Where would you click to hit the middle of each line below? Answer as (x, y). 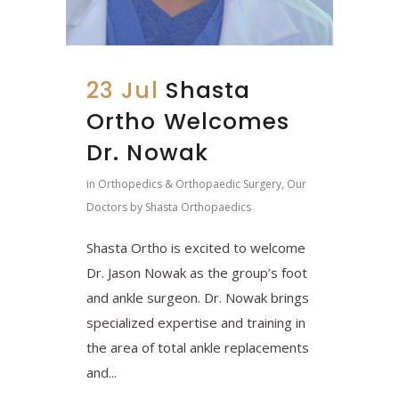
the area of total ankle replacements (198, 347)
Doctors (107, 207)
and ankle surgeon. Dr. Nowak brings (198, 297)
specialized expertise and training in (196, 322)
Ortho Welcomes (188, 121)
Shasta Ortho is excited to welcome (196, 247)
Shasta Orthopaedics (198, 207)
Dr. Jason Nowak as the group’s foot (197, 272)
